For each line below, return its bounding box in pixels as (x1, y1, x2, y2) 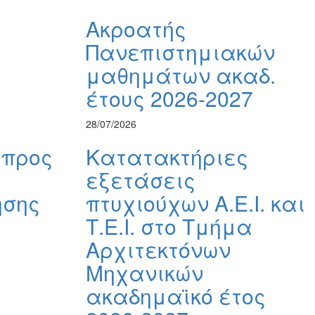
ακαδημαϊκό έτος (86, 281, 266, 311)
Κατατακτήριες (86, 141, 248, 172)
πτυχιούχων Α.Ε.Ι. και (86, 188, 305, 219)
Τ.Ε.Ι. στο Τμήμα (86, 211, 252, 242)
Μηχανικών (86, 257, 203, 288)
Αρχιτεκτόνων (86, 234, 231, 265)
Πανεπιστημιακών (86, 37, 275, 67)
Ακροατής (86, 13, 186, 44)
